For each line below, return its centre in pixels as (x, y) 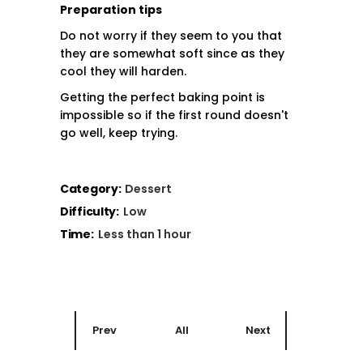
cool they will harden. (123, 71)
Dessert (149, 189)
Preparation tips (111, 10)
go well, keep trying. (119, 133)
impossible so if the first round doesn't (174, 115)
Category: (91, 189)
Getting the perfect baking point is (162, 97)
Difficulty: (90, 211)
